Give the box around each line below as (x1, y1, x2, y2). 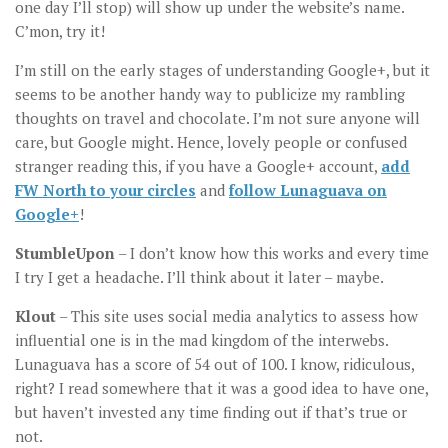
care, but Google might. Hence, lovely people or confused (15, 132, 407, 153)
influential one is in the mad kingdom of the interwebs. (15, 330, 388, 351)
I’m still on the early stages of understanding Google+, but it (15, 60, 430, 81)
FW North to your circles (15, 180, 196, 201)
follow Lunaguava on (229, 180, 387, 201)
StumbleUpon (15, 243, 115, 264)
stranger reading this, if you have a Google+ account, (15, 156, 381, 177)
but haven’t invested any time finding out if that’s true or (15, 402, 407, 423)
